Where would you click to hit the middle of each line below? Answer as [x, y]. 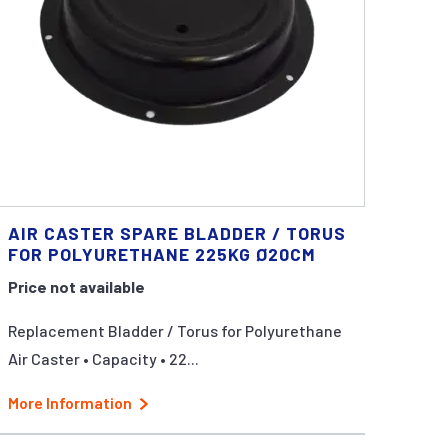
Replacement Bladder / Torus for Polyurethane [175, 330]
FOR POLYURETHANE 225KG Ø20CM [162, 253]
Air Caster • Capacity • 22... [104, 358]
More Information [70, 402]
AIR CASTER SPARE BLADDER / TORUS [177, 232]
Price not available [77, 286]
